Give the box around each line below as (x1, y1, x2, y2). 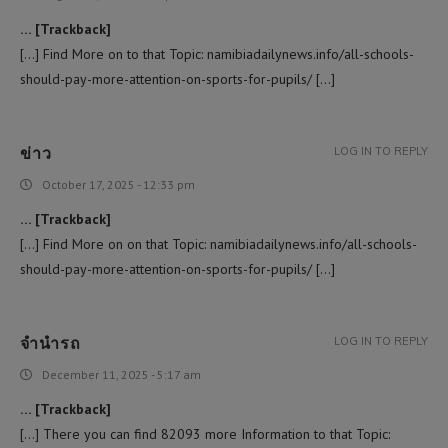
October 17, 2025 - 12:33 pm (42, 176, 195, 192)
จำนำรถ (20, 332, 81, 353)
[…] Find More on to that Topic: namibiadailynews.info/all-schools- (20, 44, 414, 63)
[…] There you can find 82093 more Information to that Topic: (20, 424, 390, 443)
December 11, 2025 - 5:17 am (42, 366, 201, 382)
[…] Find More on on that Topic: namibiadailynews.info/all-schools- (20, 234, 417, 253)
